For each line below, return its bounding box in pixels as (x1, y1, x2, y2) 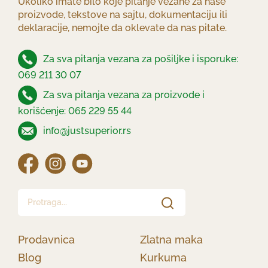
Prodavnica (18, 233, 75, 246)
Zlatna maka (140, 233, 203, 246)
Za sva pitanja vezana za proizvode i (41, 89, 205, 100)
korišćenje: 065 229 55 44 (18, 105, 132, 117)
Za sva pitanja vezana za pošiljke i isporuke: (41, 53, 238, 65)
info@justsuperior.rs (41, 124, 131, 136)
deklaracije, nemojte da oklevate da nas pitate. (18, 22, 227, 34)
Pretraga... (18, 190, 62, 202)
